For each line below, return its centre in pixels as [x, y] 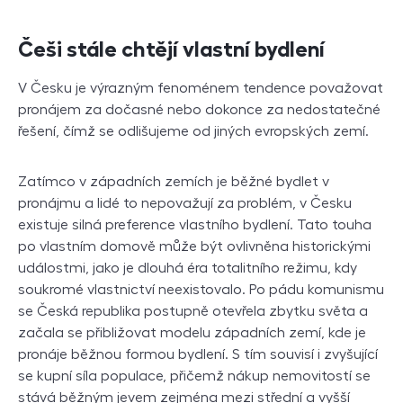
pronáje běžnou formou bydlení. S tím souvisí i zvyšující [198, 355]
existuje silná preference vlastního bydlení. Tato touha [195, 225]
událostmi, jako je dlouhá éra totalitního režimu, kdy [188, 269]
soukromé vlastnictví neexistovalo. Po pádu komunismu [201, 290]
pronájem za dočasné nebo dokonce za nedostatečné [199, 110]
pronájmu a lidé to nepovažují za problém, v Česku [185, 204]
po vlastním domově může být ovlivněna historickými [194, 247]
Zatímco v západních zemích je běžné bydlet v [174, 182]
